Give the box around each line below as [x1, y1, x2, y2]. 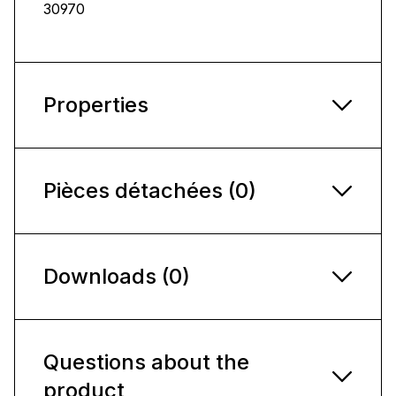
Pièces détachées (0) [43, 177, 256, 203]
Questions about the [43, 348, 249, 375]
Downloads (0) [43, 263, 190, 289]
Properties [43, 91, 148, 118]
